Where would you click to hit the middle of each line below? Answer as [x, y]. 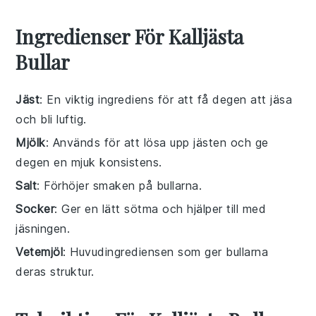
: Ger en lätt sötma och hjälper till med [160, 208]
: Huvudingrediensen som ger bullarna [166, 251]
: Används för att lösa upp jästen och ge [157, 142]
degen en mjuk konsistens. [89, 162]
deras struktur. [55, 271]
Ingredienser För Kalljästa [130, 36]
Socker [35, 208]
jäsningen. [43, 228]
